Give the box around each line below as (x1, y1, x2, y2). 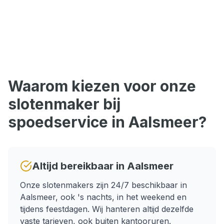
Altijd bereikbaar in (32, 160, 127, 172)
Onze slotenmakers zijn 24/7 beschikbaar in (20, 180, 187, 190)
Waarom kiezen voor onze (8, 77, 196, 95)
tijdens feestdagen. (20, 204, 89, 214)
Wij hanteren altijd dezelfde (89, 204, 193, 214)
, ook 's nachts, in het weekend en (55, 192, 186, 202)
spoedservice (8, 113, 108, 131)
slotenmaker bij (8, 95, 120, 113)
